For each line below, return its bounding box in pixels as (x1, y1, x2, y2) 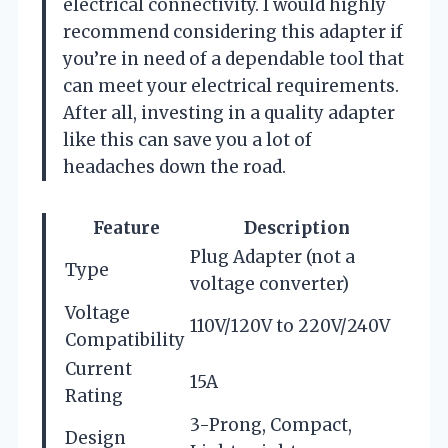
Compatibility (65, 328, 185, 351)
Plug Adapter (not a (190, 245, 355, 268)
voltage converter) (190, 272, 349, 295)
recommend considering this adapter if (63, 20, 403, 43)
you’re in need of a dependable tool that (63, 47, 404, 70)
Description (244, 216, 350, 239)
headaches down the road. (63, 155, 286, 178)
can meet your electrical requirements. (63, 74, 399, 97)
